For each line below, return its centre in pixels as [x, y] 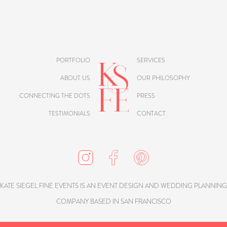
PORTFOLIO [73, 60]
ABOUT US [75, 78]
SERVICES [151, 60]
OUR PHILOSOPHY [163, 78]
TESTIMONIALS [69, 114]
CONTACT [151, 114]
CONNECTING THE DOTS [55, 96]
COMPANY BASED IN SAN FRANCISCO [113, 202]
